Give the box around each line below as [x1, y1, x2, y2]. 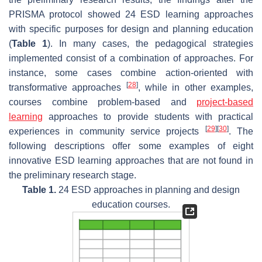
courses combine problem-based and [9, 96, 196, 107]
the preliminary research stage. [9, 170, 136, 180]
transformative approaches [9, 82, 126, 92]
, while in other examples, [137, 82, 254, 92]
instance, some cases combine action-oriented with [9, 67, 253, 78]
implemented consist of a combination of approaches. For [9, 53, 253, 63]
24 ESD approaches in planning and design [56, 184, 240, 195]
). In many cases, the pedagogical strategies [47, 38, 253, 49]
